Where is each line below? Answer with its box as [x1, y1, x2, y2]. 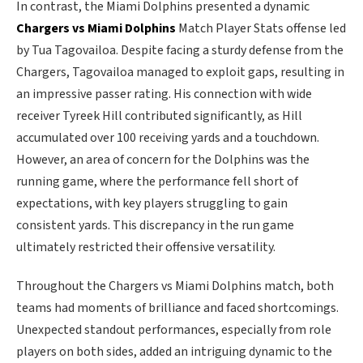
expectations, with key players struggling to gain [16, 194, 288, 213]
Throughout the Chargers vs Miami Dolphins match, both [16, 276, 334, 295]
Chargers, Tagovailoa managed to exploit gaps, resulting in [16, 63, 344, 82]
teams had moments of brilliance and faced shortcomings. [16, 298, 339, 317]
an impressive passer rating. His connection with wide [16, 85, 312, 104]
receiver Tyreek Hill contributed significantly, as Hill [16, 107, 302, 126]
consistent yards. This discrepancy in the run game [16, 216, 294, 235]
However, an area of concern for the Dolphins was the [16, 151, 310, 169]
